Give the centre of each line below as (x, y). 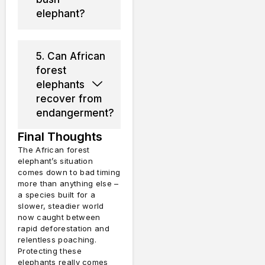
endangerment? (75, 113)
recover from (69, 98)
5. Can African (71, 56)
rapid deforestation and (64, 228)
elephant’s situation (56, 161)
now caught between (59, 217)
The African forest (54, 149)
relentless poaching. (57, 239)
